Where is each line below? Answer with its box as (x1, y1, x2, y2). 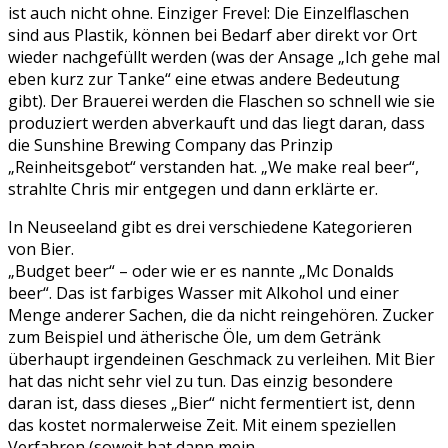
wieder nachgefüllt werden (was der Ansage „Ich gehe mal (8, 46, 440, 68)
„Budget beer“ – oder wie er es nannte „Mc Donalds (8, 260, 394, 282)
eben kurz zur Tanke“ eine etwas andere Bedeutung (8, 68, 400, 90)
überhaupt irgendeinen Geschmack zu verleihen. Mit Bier (8, 348, 435, 370)
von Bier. (8, 238, 74, 260)
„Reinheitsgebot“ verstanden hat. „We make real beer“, (8, 156, 419, 178)
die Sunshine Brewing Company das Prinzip (8, 134, 333, 156)
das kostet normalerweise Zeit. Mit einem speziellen (8, 414, 396, 436)
